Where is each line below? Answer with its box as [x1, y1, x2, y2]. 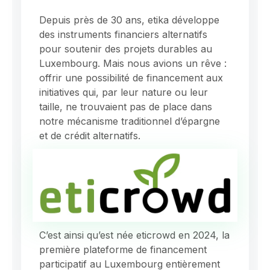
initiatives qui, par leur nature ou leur [39, 86, 208, 98]
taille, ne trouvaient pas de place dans [39, 100, 212, 113]
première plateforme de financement [39, 243, 207, 256]
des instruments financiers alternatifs [39, 28, 207, 40]
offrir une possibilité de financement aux [39, 71, 223, 84]
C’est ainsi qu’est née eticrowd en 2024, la [39, 229, 230, 242]
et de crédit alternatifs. [39, 129, 140, 142]
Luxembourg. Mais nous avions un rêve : [39, 57, 227, 69]
